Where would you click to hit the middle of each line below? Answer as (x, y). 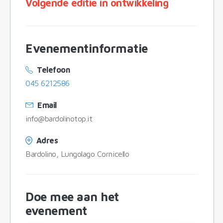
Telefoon (54, 69)
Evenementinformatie (87, 48)
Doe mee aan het (72, 196)
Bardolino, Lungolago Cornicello (77, 154)
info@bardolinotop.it (59, 118)
